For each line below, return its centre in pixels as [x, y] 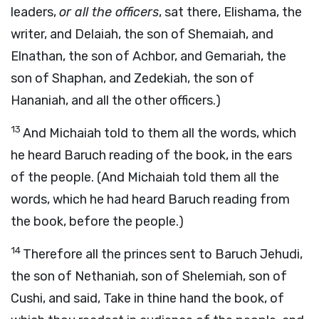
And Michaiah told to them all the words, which [159, 133]
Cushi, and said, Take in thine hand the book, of [147, 298]
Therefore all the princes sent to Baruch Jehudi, [163, 254]
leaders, [35, 12]
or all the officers [109, 12]
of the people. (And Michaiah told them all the [145, 177]
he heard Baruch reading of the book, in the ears [151, 155]
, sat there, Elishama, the [230, 12]
